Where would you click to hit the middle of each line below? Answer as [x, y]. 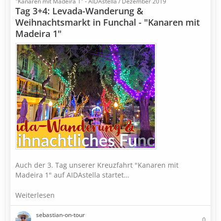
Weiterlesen [36, 195]
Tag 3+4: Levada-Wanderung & [79, 11]
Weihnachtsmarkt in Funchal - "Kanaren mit [108, 22]
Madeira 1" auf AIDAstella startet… [72, 175]
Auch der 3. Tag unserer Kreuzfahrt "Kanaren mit [97, 165]
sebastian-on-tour [60, 215]
